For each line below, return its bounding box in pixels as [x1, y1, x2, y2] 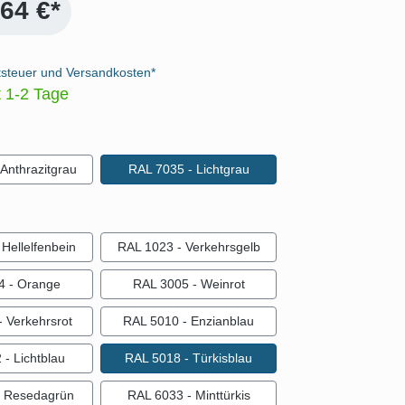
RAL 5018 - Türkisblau [125, 351, 252, 366]
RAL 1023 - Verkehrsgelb [117, 240, 260, 255]
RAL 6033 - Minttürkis [127, 388, 250, 403]
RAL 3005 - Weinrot [132, 277, 245, 292]
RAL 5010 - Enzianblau [123, 314, 254, 329]
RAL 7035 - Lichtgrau [127, 162, 250, 177]
